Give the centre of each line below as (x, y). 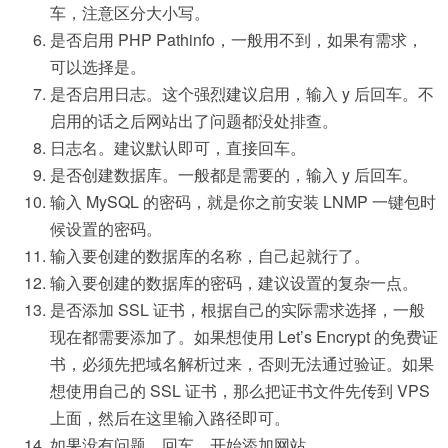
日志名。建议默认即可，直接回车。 (178, 147)
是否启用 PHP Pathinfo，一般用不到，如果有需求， (236, 39)
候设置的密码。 (106, 228)
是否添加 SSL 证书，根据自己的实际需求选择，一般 (237, 309)
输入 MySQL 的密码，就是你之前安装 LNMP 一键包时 (243, 201)
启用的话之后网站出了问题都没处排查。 (194, 120)
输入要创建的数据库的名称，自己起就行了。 (210, 255)
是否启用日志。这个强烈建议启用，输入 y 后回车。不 (242, 93)
